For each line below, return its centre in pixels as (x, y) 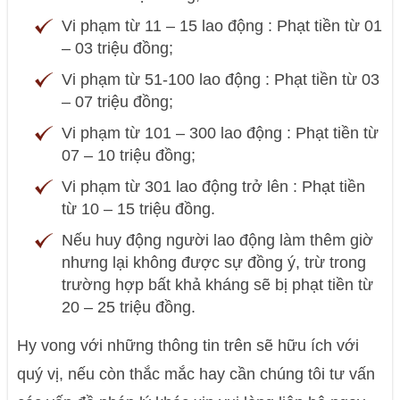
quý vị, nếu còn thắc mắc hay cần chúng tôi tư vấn (196, 375)
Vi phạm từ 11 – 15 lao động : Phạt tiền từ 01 (222, 26)
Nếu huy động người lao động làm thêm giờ (218, 241)
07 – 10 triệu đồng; (129, 156)
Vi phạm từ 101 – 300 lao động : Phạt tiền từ (221, 133)
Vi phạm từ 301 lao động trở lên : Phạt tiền (214, 187)
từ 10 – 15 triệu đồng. (139, 209)
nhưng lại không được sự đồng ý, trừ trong (214, 263)
